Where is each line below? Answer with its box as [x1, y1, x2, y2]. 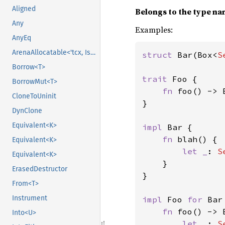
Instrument [12, 194, 47, 203]
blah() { [177, 134, 217, 144]
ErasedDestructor [12, 165, 67, 174]
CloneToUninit [12, 92, 56, 101]
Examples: [135, 24, 173, 35]
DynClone [12, 106, 42, 116]
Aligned [12, 5, 36, 14]
